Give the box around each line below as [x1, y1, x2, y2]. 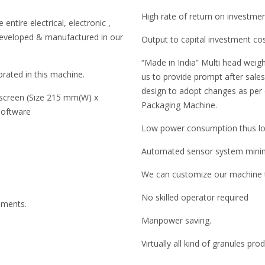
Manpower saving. [141, 215, 211, 227]
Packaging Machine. [141, 99, 217, 111]
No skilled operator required [141, 192, 248, 203]
